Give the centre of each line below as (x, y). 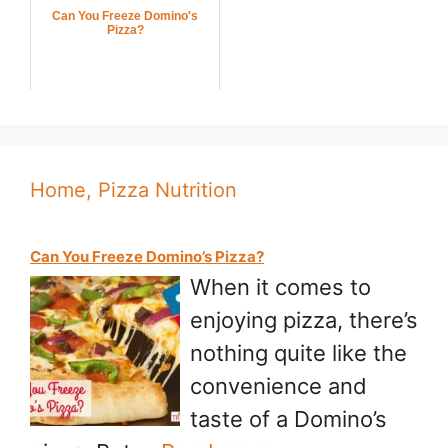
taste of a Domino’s (288, 419)
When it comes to (280, 287)
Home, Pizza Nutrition (133, 190)
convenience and (278, 386)
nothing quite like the (298, 353)
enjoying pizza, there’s (304, 320)
